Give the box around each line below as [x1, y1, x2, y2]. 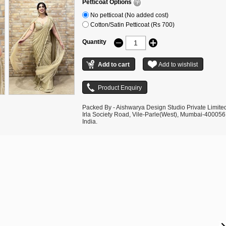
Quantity [82, 38, 106, 45]
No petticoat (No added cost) [90, 11, 168, 19]
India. [82, 118, 97, 125]
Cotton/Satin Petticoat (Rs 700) [90, 21, 175, 28]
